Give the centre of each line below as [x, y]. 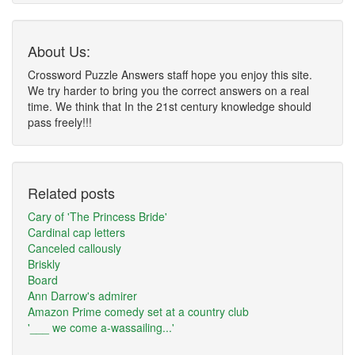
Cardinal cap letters [76, 232]
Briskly [44, 264]
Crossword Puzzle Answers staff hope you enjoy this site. [170, 74]
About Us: [59, 51]
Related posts [71, 193]
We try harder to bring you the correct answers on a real [168, 90]
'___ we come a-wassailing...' [101, 327]
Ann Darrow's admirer [82, 296]
